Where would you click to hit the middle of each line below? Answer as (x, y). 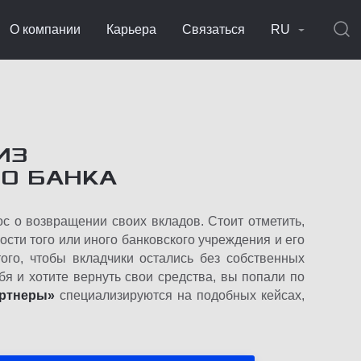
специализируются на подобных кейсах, (180, 295)
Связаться (214, 29)
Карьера (131, 29)
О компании (45, 29)
